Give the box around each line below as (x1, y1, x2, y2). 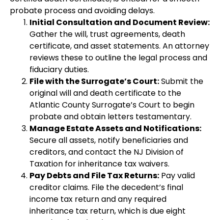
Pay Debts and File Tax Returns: (29, 169, 159, 181)
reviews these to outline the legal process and (29, 52, 207, 63)
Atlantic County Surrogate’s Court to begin (29, 99, 194, 110)
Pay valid (159, 169, 195, 181)
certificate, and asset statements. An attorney (29, 40, 209, 52)
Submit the (159, 75, 203, 87)
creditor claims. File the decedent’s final (29, 181, 183, 193)
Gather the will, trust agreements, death (29, 28, 185, 40)
